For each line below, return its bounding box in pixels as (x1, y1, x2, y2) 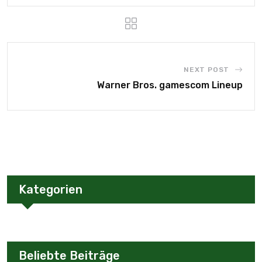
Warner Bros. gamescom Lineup (97, 80, 243, 91)
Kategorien (19, 182, 82, 196)
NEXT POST (183, 65, 230, 74)
